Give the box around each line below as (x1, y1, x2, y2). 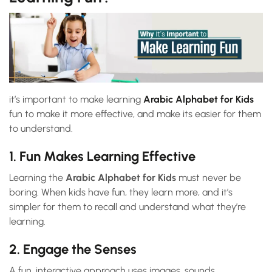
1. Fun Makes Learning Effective (9, 148, 195, 165)
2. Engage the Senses (9, 241, 137, 258)
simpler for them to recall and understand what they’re (9, 201, 246, 213)
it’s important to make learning (9, 93, 143, 106)
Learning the (9, 172, 66, 184)
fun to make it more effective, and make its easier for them (9, 108, 261, 120)
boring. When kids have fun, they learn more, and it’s (9, 186, 233, 199)
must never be (176, 172, 241, 184)
